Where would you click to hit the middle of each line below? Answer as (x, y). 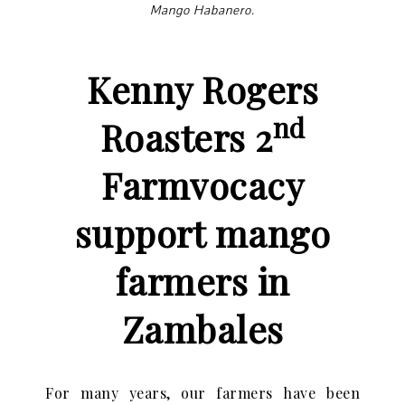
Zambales (202, 329)
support (145, 233)
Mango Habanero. (202, 11)
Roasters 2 (186, 137)
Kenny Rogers (202, 89)
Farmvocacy (202, 185)
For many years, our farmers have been (202, 393)
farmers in (202, 281)
